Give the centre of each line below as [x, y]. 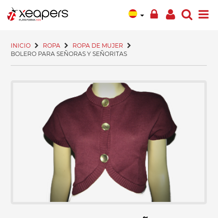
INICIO [21, 45]
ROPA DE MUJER [98, 45]
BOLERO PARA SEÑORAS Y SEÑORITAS [69, 54]
